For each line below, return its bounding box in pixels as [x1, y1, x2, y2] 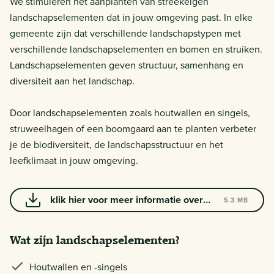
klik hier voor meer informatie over [50, 192, 203, 207]
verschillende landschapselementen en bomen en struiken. [10, 42, 262, 56]
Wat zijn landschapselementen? [10, 232, 180, 247]
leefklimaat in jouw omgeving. [10, 153, 138, 167]
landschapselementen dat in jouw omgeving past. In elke [10, 10, 253, 24]
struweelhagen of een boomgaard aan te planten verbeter [10, 121, 256, 135]
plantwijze [50, 212, 95, 226]
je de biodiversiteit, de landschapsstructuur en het [10, 137, 223, 151]
